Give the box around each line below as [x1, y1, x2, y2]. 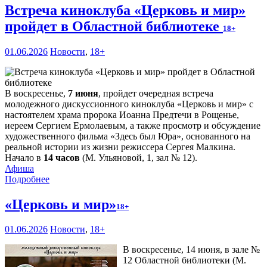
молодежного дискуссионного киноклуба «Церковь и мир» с [5, 98, 253, 109]
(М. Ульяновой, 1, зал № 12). [80, 152, 197, 163]
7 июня [68, 88, 98, 98]
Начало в [5, 152, 44, 163]
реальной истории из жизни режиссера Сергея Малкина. [5, 141, 235, 152]
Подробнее [5, 173, 49, 184]
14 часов [44, 152, 80, 163]
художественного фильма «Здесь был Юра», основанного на [5, 131, 250, 141]
